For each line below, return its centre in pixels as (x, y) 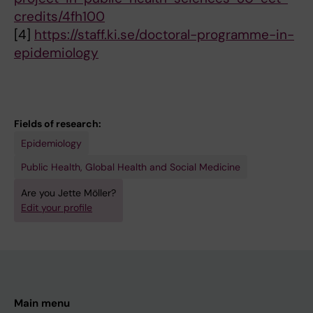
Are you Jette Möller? (68, 193)
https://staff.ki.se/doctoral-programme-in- (164, 35)
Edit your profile (57, 208)
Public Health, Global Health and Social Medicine (131, 167)
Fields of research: (58, 124)
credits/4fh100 (59, 16)
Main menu (42, 303)
